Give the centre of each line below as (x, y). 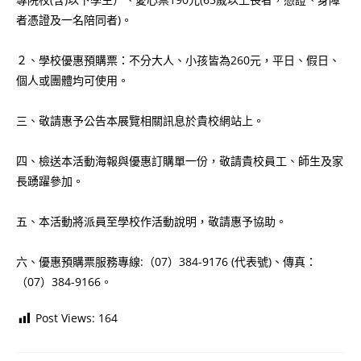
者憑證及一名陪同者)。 (74, 20)
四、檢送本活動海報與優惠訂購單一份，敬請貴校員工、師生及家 (180, 161)
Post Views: (65, 318)
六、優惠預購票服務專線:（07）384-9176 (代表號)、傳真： (166, 262)
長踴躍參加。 (50, 181)
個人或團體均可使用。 (73, 81)
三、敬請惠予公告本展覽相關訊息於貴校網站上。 (140, 121)
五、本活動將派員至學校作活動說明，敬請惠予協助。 (151, 222)
